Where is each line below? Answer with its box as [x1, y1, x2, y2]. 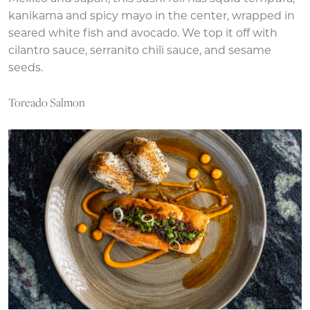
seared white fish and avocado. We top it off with [8, 28, 277, 40]
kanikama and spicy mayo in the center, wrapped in [8, 11, 295, 23]
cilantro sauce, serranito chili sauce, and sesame [8, 46, 271, 57]
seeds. [8, 63, 43, 75]
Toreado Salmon [8, 95, 85, 111]
